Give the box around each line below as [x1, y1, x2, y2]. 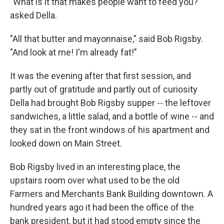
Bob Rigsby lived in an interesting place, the [10, 161, 180, 172]
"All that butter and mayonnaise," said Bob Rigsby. [10, 33, 203, 44]
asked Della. [10, 10, 57, 21]
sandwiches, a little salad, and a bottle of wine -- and [10, 111, 214, 122]
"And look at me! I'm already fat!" [10, 47, 137, 58]
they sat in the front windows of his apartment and [10, 124, 209, 135]
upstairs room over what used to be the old [10, 175, 179, 186]
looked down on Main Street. [10, 138, 122, 149]
